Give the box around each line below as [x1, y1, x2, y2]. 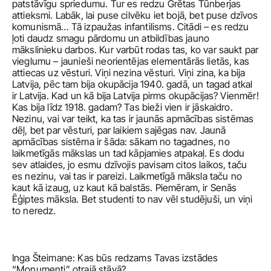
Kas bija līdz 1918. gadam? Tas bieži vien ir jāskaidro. [12, 101, 233, 113]
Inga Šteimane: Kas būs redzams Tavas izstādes [12, 252, 218, 264]
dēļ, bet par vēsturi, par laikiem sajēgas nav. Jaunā [12, 124, 226, 136]
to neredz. [12, 204, 59, 217]
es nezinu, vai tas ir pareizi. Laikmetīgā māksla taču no [12, 170, 242, 182]
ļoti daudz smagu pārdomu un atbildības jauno [12, 32, 210, 44]
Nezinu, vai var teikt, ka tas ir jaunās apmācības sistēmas [12, 113, 254, 125]
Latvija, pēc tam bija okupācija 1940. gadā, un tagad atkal [12, 78, 253, 90]
